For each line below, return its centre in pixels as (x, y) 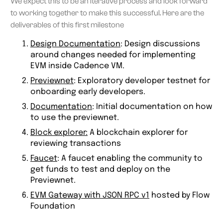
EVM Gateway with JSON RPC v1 (90, 195)
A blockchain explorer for (138, 132)
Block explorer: (59, 132)
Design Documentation (75, 44)
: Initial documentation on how (152, 107)
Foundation (53, 206)
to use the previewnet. (75, 117)
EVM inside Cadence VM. (77, 66)
